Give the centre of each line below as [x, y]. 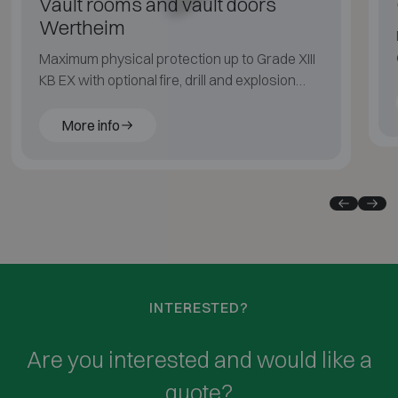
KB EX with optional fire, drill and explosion [167, 80]
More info [90, 126]
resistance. [74, 102]
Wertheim [82, 28]
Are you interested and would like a [199, 360]
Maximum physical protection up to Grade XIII [177, 59]
